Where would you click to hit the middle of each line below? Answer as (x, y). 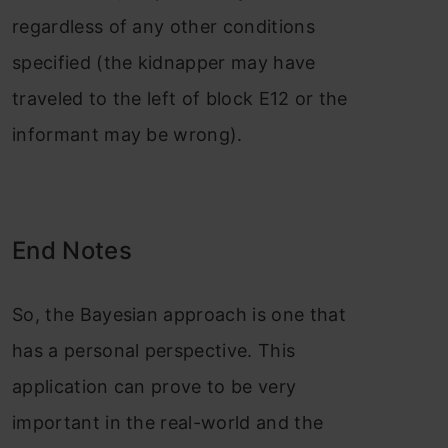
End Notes (72, 250)
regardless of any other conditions (163, 26)
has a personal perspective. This (154, 350)
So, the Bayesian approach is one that (179, 314)
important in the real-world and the (168, 422)
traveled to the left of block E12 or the (180, 98)
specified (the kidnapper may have (164, 62)
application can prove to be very (154, 386)
